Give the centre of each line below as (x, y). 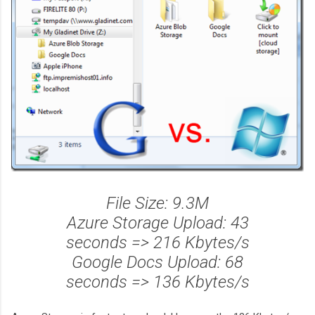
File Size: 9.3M (157, 204)
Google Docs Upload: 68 (157, 263)
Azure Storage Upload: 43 (157, 223)
